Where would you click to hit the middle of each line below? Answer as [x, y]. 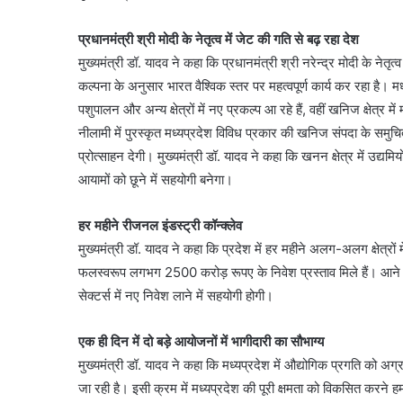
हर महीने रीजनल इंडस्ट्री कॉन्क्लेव [160, 225]
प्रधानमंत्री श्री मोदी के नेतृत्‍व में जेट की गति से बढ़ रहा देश [219, 39]
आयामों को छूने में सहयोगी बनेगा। [156, 179]
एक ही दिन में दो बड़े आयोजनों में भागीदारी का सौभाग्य [201, 341]
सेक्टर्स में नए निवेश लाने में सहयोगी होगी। [176, 296]
